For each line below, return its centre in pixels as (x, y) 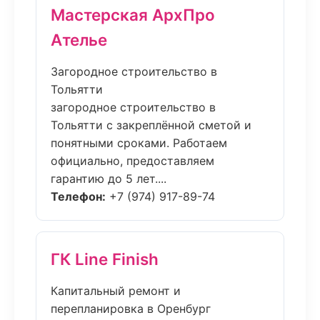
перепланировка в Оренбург (131, 309)
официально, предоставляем (132, 161)
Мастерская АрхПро (133, 15)
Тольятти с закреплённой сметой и (151, 125)
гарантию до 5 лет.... (109, 179)
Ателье (79, 40)
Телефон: (78, 196)
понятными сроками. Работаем (139, 143)
